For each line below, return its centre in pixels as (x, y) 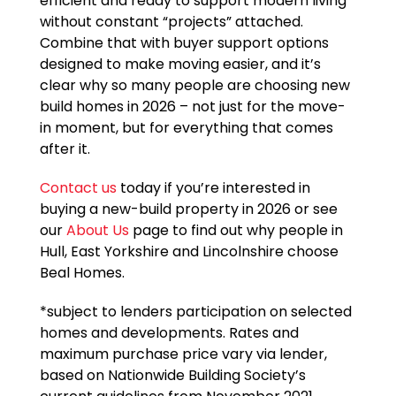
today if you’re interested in (213, 188)
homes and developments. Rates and (169, 333)
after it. (65, 149)
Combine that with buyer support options (184, 43)
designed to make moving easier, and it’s (180, 65)
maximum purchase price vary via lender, (183, 354)
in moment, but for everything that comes (186, 128)
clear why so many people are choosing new (194, 86)
